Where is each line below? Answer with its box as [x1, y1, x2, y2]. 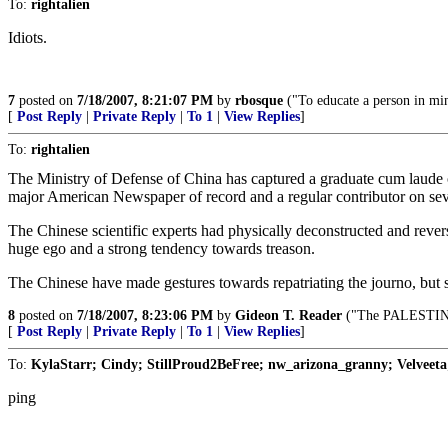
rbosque [235, 93, 283, 108]
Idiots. [8, 29, 47, 46]
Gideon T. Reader [235, 308, 342, 323]
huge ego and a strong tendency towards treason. [8, 240, 315, 257]
